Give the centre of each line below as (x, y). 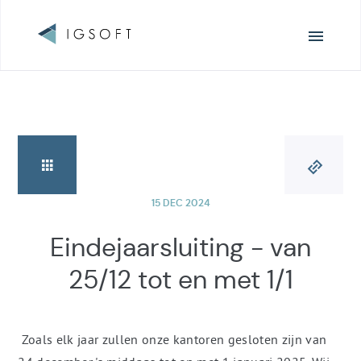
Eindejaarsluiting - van (180, 247)
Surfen (56, 40)
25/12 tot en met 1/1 (180, 280)
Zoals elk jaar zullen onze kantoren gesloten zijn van (172, 339)
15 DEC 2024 (180, 203)
